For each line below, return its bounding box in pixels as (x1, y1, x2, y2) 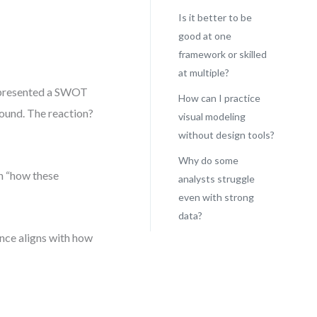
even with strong (178, 191, 254, 203)
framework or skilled (178, 48, 267, 60)
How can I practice (178, 92, 260, 104)
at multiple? (178, 67, 229, 79)
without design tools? (178, 129, 275, 141)
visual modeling (178, 110, 246, 122)
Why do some (178, 154, 238, 166)
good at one (178, 30, 231, 42)
